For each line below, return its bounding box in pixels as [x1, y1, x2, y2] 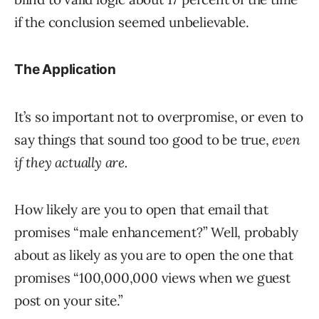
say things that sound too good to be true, [14, 131, 273, 149]
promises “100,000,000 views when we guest [14, 269, 291, 287]
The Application [14, 61, 116, 78]
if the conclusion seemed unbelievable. [14, 14, 249, 31]
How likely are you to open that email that [14, 201, 268, 219]
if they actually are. [14, 154, 127, 172]
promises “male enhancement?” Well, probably [14, 224, 298, 241]
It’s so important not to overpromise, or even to [14, 108, 303, 126]
